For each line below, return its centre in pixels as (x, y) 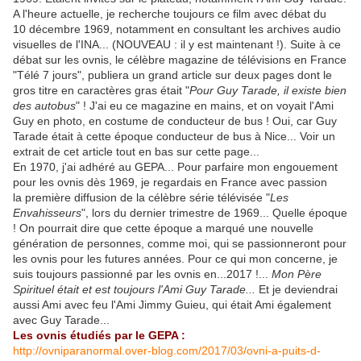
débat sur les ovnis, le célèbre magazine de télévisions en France (180, 60)
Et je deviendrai (298, 290)
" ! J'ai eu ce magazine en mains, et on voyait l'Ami (205, 106)
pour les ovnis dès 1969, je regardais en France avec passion (170, 183)
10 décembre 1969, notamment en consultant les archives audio (177, 29)
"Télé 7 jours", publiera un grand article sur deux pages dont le (172, 75)
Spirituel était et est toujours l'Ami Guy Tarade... (136, 290)
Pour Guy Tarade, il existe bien (268, 91)
